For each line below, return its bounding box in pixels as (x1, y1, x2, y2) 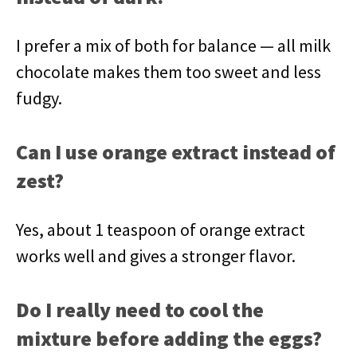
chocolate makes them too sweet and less (16, 61, 321, 83)
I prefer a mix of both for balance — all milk (16, 34, 331, 57)
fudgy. (16, 87, 62, 109)
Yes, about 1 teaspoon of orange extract (16, 218, 305, 241)
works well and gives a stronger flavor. (16, 245, 296, 267)
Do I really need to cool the (16, 296, 264, 323)
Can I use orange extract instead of (16, 139, 335, 165)
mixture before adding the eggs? (16, 325, 322, 351)
